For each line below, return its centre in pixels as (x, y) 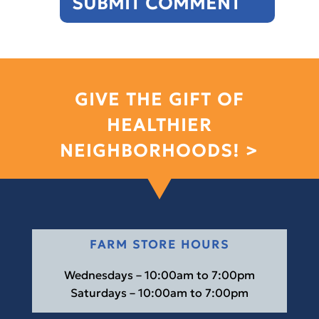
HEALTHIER (159, 125)
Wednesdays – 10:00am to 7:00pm (159, 274)
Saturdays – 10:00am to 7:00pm (159, 292)
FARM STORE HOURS (159, 244)
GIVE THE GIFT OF (159, 99)
